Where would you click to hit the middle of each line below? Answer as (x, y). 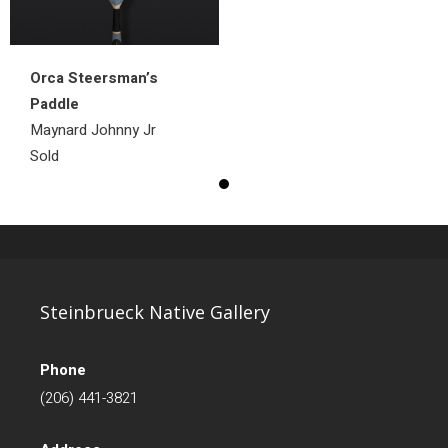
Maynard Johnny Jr (93, 129)
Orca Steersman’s (94, 77)
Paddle (54, 103)
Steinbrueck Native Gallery (155, 311)
